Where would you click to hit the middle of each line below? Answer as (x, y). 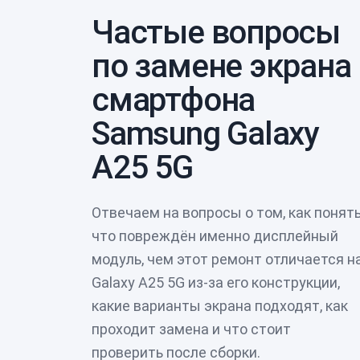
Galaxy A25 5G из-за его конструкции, (216, 282)
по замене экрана (221, 66)
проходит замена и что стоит (191, 329)
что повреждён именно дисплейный (215, 235)
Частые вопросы (216, 32)
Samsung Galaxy (206, 133)
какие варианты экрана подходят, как (220, 305)
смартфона (174, 100)
